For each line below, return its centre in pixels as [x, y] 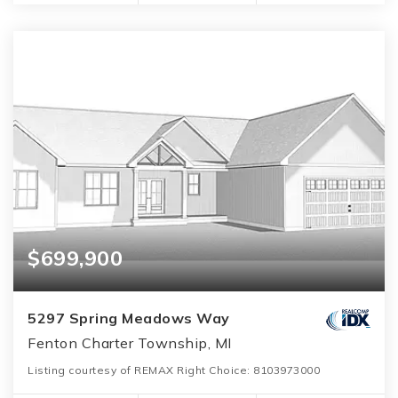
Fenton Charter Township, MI [130, 342]
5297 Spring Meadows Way [129, 318]
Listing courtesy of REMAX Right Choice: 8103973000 [174, 370]
